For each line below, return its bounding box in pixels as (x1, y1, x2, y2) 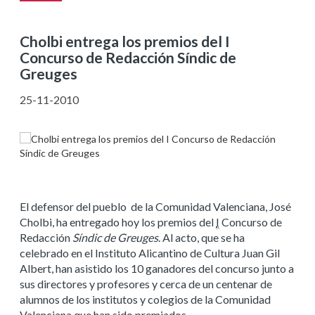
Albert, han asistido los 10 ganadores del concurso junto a (20, 262, 294, 275)
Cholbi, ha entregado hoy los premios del (20, 215, 216, 229)
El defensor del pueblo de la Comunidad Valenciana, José (20, 200, 291, 213)
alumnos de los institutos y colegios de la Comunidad (20, 292, 271, 306)
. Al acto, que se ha (158, 231, 245, 244)
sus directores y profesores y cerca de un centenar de (20, 277, 272, 290)
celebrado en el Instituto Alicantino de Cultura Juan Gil (20, 246, 280, 259)
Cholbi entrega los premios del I (20, 32, 230, 50)
